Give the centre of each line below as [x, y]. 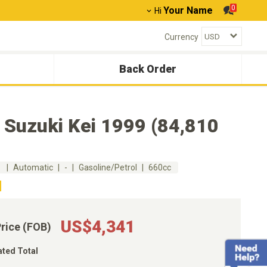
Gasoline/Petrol [108, 167]
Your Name [188, 10]
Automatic [33, 167]
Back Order [148, 69]
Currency [181, 37]
